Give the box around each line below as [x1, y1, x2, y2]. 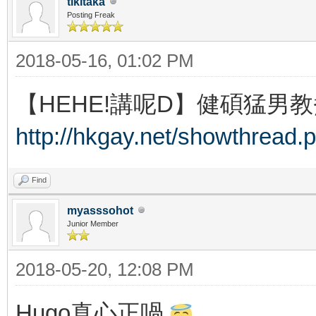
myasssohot [67, 204, 133, 217]
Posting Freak [67, 10, 115, 19]
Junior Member [67, 219, 119, 228]
